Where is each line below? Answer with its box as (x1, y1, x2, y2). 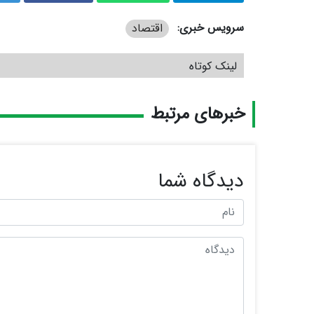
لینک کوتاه (189, 57, 237, 76)
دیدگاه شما (158, 166, 244, 198)
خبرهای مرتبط (151, 101, 245, 128)
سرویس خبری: (177, 18, 244, 36)
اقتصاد (132, 19, 163, 37)
